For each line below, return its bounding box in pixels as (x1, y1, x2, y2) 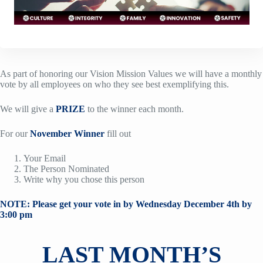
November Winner (30, 129, 104, 139)
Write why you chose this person (23, 174, 144, 184)
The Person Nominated (23, 164, 109, 174)
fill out (104, 129, 131, 139)
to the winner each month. (87, 104, 184, 114)
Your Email (23, 153, 66, 163)
